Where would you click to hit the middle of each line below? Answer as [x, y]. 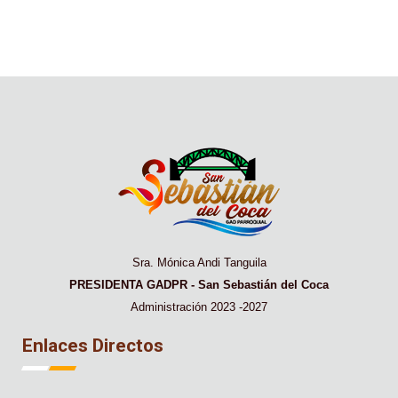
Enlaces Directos [93, 345]
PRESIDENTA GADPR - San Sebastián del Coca [199, 284]
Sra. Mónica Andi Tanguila [199, 262]
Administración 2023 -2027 [199, 306]
